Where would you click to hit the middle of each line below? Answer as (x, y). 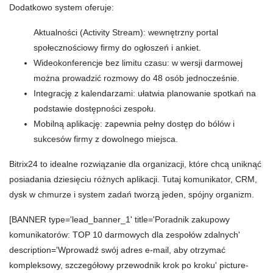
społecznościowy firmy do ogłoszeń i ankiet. (117, 48)
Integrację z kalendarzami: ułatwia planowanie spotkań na (145, 93)
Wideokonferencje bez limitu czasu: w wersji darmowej (138, 63)
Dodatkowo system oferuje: (62, 7)
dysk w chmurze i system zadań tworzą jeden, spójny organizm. (132, 194)
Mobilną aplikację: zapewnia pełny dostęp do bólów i (134, 124)
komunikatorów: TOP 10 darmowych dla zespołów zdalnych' (125, 235)
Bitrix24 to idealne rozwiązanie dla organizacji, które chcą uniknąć (135, 164)
